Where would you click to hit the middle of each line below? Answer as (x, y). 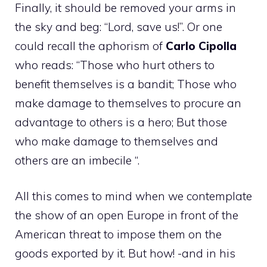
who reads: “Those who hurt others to (115, 65)
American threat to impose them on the (118, 235)
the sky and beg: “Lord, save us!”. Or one (119, 27)
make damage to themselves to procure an (128, 103)
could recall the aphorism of (90, 46)
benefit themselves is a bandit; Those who (126, 84)
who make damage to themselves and (117, 141)
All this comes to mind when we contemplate (133, 196)
